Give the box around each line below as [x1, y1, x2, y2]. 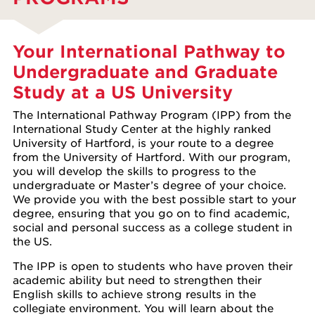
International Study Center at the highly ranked [13, 121, 271, 135]
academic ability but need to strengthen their [13, 272, 262, 286]
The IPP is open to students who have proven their [13, 258, 292, 272]
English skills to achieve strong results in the [13, 286, 256, 300]
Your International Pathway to [13, 41, 285, 62]
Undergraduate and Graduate [13, 61, 278, 82]
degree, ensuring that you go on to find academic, [13, 205, 290, 219]
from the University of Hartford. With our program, [13, 149, 290, 163]
